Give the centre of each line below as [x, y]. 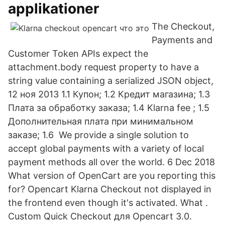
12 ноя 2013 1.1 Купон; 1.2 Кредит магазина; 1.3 [109, 94]
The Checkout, [183, 26]
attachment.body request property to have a [103, 67]
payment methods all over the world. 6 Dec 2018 [111, 162]
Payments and [182, 40]
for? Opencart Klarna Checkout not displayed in [110, 189]
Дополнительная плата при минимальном [101, 121]
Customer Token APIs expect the [78, 53]
